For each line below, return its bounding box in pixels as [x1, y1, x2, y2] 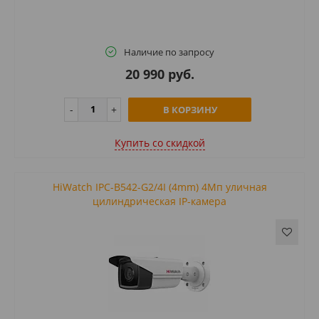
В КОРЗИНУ [162, 103, 217, 116]
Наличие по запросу [123, 45, 214, 58]
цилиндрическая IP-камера [93, 194, 226, 208]
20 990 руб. [125, 65, 194, 83]
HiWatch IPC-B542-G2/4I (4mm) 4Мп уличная [52, 179, 267, 194]
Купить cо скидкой [114, 135, 205, 150]
